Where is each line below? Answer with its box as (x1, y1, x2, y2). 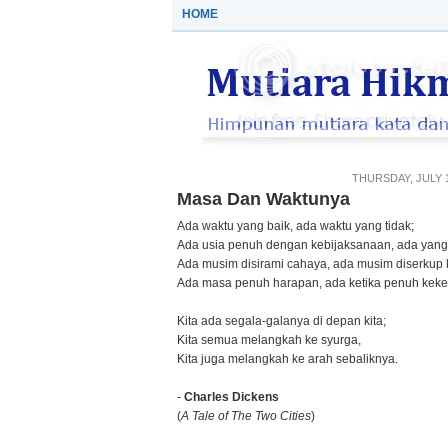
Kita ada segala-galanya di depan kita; (177, 314, 386, 328)
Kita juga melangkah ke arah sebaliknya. (177, 352, 398, 366)
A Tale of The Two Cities (181, 409, 311, 423)
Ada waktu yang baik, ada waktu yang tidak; (177, 219, 414, 233)
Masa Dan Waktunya (177, 189, 350, 209)
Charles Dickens (184, 390, 279, 404)
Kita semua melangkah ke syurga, (177, 333, 361, 347)
